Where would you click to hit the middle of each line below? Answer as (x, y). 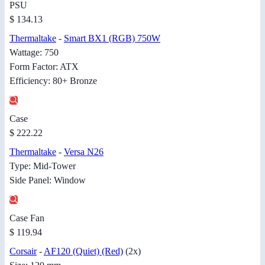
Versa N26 (84, 151)
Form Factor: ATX (44, 66)
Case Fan (27, 218)
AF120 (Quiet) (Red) (83, 251)
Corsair (23, 251)
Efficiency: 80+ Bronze (53, 80)
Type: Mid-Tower (43, 166)
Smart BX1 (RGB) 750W (112, 38)
